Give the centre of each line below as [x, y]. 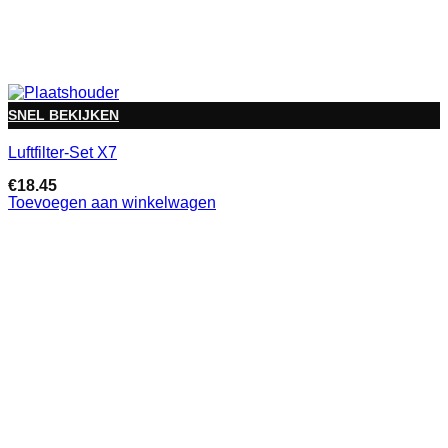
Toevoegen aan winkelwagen [112, 203]
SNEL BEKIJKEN [63, 115]
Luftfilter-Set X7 [62, 153]
